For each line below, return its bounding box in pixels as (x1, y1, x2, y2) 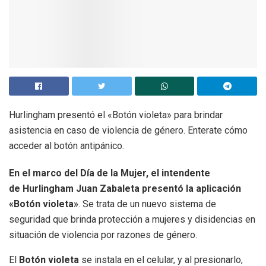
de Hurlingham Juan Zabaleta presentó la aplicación (9, 182, 241, 194)
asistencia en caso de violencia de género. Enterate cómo (9, 124, 248, 136)
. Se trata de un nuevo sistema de (78, 198, 216, 210)
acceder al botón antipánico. (9, 140, 124, 151)
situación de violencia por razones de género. (9, 229, 197, 240)
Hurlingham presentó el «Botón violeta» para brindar (9, 109, 223, 121)
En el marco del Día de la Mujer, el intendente (9, 167, 210, 179)
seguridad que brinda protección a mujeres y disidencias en (9, 213, 255, 225)
